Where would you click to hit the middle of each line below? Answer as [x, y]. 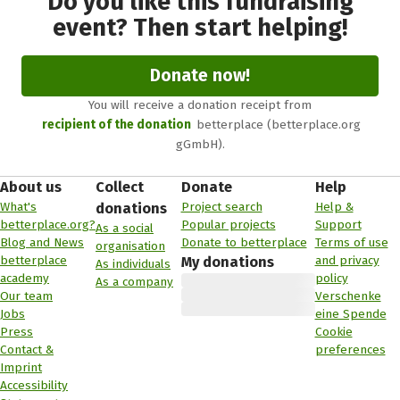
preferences [350, 349]
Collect [120, 187]
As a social [125, 228]
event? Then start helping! [200, 27]
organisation [130, 246]
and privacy [347, 260]
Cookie [333, 331]
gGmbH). [200, 145]
